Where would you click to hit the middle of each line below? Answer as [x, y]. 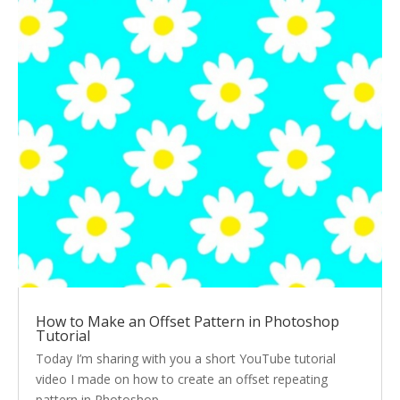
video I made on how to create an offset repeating [182, 379]
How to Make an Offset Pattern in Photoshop [187, 322]
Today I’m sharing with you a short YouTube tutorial [186, 359]
